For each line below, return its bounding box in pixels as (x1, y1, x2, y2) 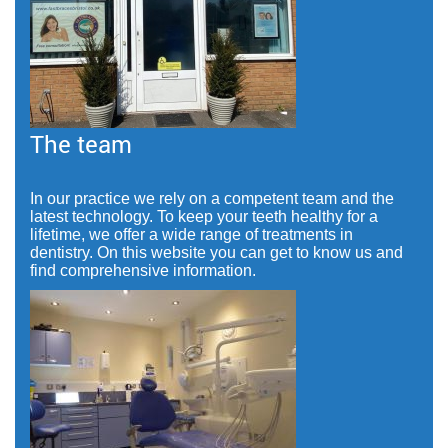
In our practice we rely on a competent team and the (30, 189, 394, 207)
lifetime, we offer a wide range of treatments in (30, 225, 353, 243)
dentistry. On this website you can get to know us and (30, 243, 403, 261)
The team (30, 127, 132, 160)
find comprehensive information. (30, 261, 256, 279)
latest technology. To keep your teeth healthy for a (30, 207, 378, 225)
